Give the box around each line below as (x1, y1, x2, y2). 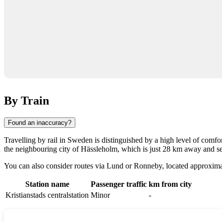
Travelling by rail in (4, 135, 67, 144)
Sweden (67, 135, 93, 144)
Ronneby (134, 161, 162, 170)
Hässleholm (81, 144, 117, 153)
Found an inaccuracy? (8, 118, 71, 126)
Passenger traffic (91, 179, 147, 188)
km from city (149, 179, 192, 188)
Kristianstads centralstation (5, 190, 89, 199)
